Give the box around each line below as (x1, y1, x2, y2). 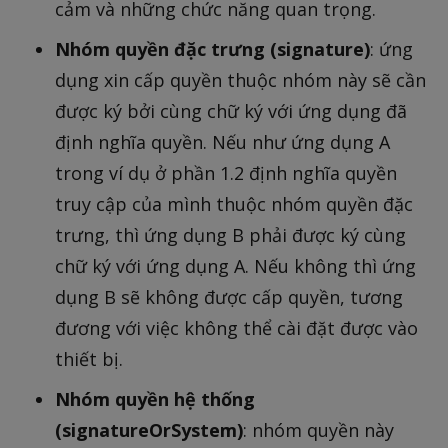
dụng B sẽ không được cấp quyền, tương (55, 284, 403, 309)
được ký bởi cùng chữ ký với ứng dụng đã (55, 98, 407, 123)
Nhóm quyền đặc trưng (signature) (55, 36, 370, 61)
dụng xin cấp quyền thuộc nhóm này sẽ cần (55, 67, 426, 92)
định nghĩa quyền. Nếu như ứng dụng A (55, 129, 390, 154)
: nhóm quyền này (243, 417, 394, 442)
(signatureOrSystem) (55, 417, 243, 442)
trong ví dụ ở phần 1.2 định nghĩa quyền (55, 160, 397, 185)
